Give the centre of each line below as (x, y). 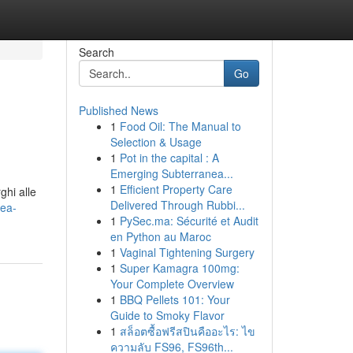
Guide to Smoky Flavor (167, 315)
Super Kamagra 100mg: (179, 268)
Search (96, 52)
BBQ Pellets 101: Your (175, 299)
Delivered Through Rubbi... (177, 205)
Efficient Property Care (176, 189)
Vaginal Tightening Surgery (187, 252)
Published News (118, 110)
